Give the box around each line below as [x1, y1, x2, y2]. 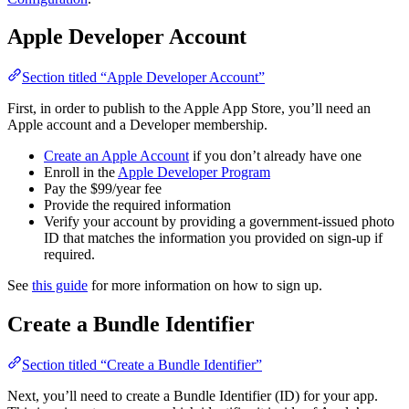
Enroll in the [44, 164, 118, 181]
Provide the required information [44, 197, 231, 214]
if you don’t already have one [189, 148, 362, 164]
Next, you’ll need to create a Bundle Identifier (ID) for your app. [7, 388, 378, 404]
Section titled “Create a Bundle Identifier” [22, 357, 262, 373]
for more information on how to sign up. [88, 278, 322, 294]
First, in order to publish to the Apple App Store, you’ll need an [7, 100, 371, 117]
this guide [32, 278, 88, 294]
